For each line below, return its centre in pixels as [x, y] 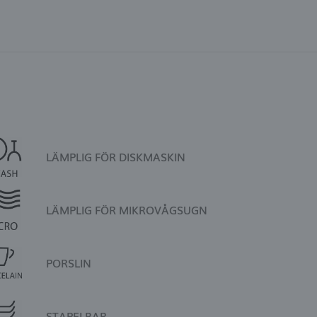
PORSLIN [69, 263]
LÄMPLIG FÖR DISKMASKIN [116, 157]
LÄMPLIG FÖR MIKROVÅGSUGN [127, 209]
